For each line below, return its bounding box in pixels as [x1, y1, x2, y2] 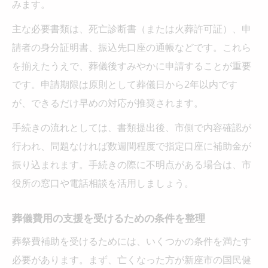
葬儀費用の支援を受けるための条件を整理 [12, 211, 205, 225]
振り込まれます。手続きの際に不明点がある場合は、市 [12, 157, 251, 171]
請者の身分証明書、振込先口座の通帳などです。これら [12, 40, 251, 54]
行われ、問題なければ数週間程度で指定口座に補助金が [12, 139, 251, 153]
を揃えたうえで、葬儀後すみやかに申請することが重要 [12, 59, 251, 72]
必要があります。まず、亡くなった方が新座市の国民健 [12, 252, 251, 266]
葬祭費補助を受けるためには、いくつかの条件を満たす [12, 234, 251, 248]
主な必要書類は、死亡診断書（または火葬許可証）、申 [12, 22, 251, 35]
